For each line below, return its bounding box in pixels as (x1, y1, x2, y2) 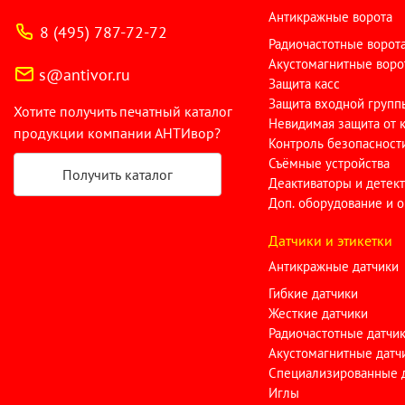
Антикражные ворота (268, 8, 393, 25)
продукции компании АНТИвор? (14, 124, 221, 142)
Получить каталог (62, 165, 173, 184)
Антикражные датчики (268, 258, 400, 275)
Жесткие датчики (268, 305, 369, 322)
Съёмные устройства (268, 155, 391, 172)
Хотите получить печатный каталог (14, 102, 232, 120)
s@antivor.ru (39, 64, 130, 85)
